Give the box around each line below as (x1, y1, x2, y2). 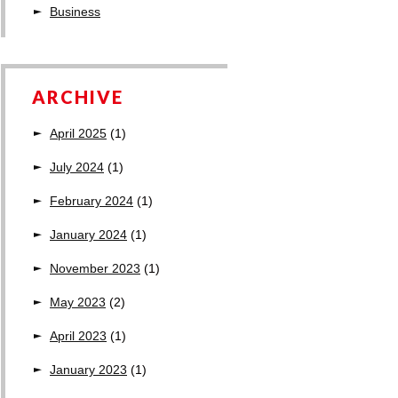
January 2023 (50, 362, 127, 377)
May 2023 (50, 295, 106, 309)
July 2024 (50, 160, 104, 174)
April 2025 (50, 126, 107, 140)
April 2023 (50, 329, 107, 343)
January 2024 (50, 227, 127, 242)
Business (50, 4, 100, 19)
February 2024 (50, 194, 133, 208)
